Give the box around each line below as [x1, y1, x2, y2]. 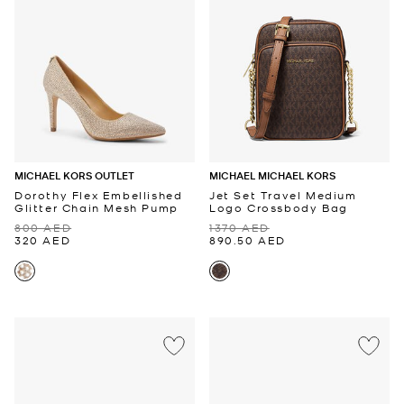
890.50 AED [209, 232, 286, 247]
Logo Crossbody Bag [209, 199, 348, 215]
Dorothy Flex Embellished [14, 187, 183, 202]
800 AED [14, 219, 72, 234]
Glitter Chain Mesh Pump [14, 199, 179, 215]
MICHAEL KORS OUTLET [14, 167, 134, 183]
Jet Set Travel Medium [209, 187, 357, 202]
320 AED [14, 232, 71, 247]
